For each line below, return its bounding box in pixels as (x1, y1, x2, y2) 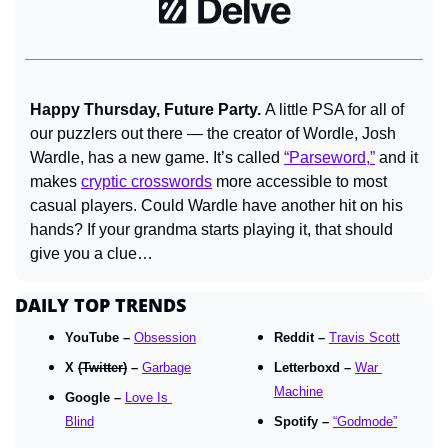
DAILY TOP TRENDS (15, 293, 186, 318)
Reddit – (274, 330, 329, 346)
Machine (274, 384, 323, 400)
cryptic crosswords (81, 173, 212, 191)
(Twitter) (78, 360, 127, 376)
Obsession (134, 330, 196, 346)
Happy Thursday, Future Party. (30, 101, 265, 119)
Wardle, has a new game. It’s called (30, 149, 284, 167)
